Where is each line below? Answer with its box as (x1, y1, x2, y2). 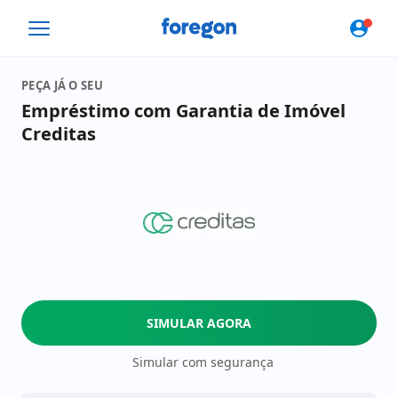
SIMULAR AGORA (147, 314, 251, 331)
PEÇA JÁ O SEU (21, 77, 103, 93)
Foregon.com (161, 16, 251, 36)
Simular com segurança (131, 354, 274, 370)
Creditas (21, 122, 96, 146)
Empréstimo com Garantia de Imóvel (21, 99, 346, 123)
